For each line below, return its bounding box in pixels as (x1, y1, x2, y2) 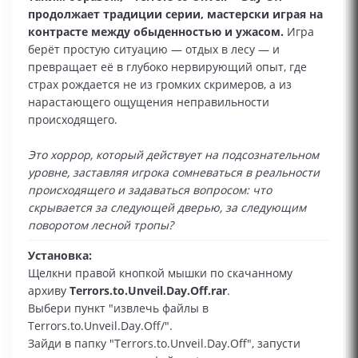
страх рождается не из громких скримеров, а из (28, 77, 292, 92)
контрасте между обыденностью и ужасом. (28, 24, 287, 39)
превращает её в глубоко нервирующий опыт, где (28, 59, 307, 74)
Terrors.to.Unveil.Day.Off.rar (70, 283, 227, 298)
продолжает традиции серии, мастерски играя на (28, 6, 323, 22)
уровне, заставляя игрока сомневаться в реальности (28, 165, 320, 180)
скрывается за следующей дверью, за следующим (28, 200, 306, 215)
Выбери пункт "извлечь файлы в (28, 300, 209, 316)
